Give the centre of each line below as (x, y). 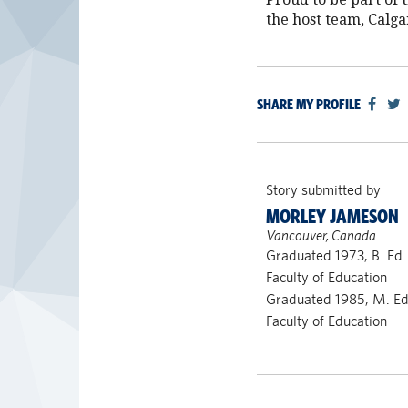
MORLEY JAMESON (332, 217)
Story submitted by (323, 190)
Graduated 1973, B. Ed (334, 255)
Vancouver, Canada (321, 235)
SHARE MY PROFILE (309, 104)
